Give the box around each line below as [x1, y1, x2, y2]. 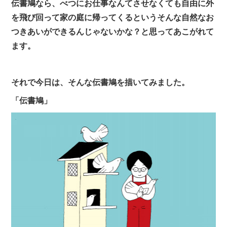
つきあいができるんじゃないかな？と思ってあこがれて [11, 25, 214, 37]
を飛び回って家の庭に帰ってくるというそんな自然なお [11, 11, 214, 23]
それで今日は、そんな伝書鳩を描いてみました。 [11, 76, 190, 88]
